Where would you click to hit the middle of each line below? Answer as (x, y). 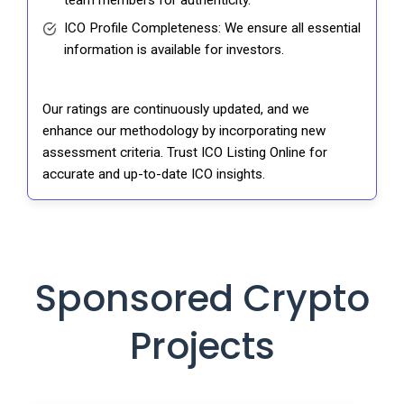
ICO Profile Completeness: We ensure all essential (212, 28)
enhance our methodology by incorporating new (184, 131)
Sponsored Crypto (202, 298)
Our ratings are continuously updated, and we (176, 110)
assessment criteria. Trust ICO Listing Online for (185, 153)
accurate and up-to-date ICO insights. (154, 174)
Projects (202, 346)
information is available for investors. (174, 50)
